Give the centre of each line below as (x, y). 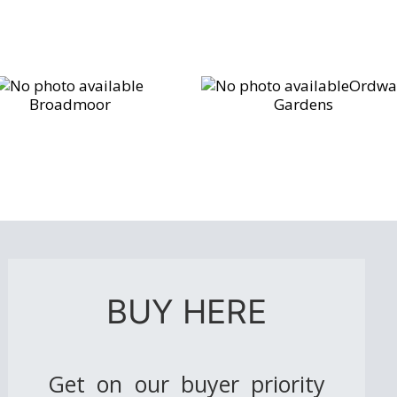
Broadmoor (70, 104)
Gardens (303, 104)
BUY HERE (187, 311)
